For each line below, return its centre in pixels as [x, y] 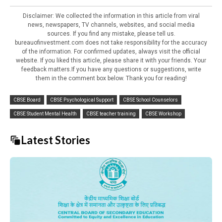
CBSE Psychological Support [82, 100]
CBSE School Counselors [150, 100]
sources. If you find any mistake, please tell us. [111, 33]
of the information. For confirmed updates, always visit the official [111, 51]
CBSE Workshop [163, 113]
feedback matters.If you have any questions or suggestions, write [111, 69]
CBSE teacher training [111, 113]
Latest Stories [55, 140]
